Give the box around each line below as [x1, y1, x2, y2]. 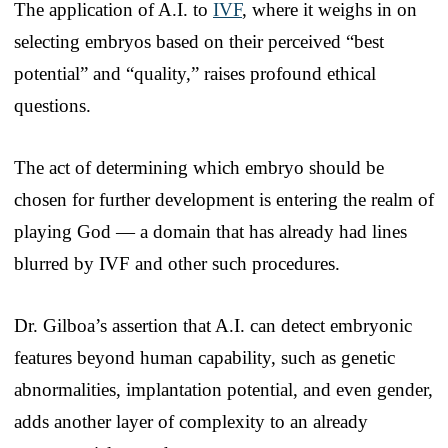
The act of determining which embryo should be [14, 156, 384, 178]
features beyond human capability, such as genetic [14, 346, 395, 368]
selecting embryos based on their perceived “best [14, 30, 384, 52]
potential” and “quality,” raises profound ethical [14, 62, 376, 84]
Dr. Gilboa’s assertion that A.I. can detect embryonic [14, 314, 412, 336]
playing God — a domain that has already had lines [14, 220, 407, 242]
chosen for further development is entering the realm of [14, 188, 434, 210]
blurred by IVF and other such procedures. [14, 252, 340, 274]
